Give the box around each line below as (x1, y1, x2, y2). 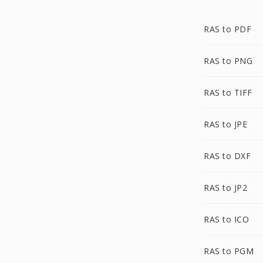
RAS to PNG (204, 55, 252, 66)
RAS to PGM (204, 245, 254, 257)
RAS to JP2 (204, 182, 247, 193)
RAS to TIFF (204, 87, 252, 98)
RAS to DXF (204, 150, 251, 161)
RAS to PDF (204, 23, 251, 35)
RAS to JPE (204, 119, 247, 130)
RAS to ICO (204, 214, 249, 225)
